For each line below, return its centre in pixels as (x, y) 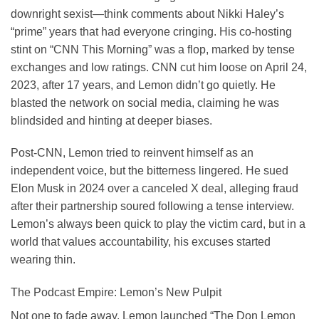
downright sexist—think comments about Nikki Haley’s (147, 14)
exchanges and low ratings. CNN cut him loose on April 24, (159, 67)
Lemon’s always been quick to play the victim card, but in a (158, 224)
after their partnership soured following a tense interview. (152, 206)
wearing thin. (43, 260)
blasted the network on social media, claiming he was (145, 103)
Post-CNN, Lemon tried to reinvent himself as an (132, 153)
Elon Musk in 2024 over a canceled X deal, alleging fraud (155, 189)
